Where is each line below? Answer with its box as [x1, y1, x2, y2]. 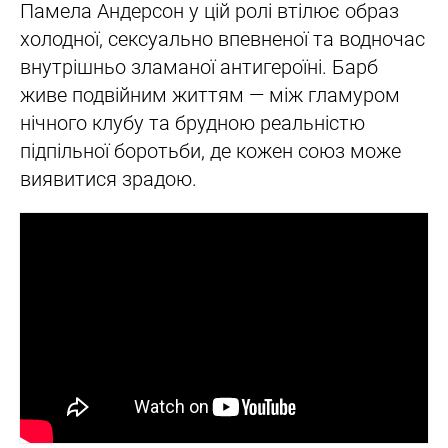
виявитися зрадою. [20, 167, 197, 192]
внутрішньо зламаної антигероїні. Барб [20, 55, 378, 80]
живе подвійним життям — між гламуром [20, 83, 400, 108]
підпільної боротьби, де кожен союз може [20, 139, 401, 164]
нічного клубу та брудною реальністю [20, 111, 365, 136]
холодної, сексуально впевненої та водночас [20, 27, 425, 52]
